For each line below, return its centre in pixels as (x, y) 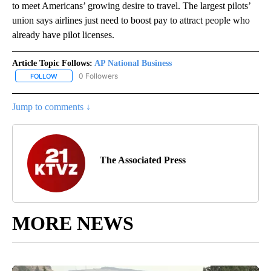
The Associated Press (143, 160)
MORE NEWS (73, 223)
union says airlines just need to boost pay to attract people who (131, 20)
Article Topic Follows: (52, 63)
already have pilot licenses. (63, 34)
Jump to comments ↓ (51, 106)
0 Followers (98, 76)
